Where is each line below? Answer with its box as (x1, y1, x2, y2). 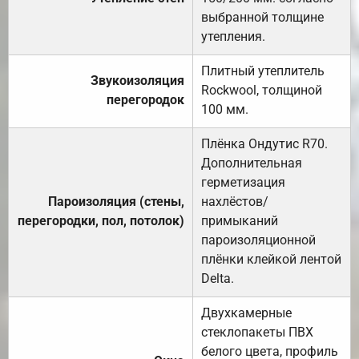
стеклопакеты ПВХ (201, 324, 313, 340)
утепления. (201, 28, 265, 44)
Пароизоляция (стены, (48, 193, 184, 209)
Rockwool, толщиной (201, 82, 322, 98)
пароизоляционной (201, 232, 316, 248)
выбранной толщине (201, 9, 324, 25)
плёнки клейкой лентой (201, 251, 341, 267)
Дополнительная (201, 155, 302, 171)
